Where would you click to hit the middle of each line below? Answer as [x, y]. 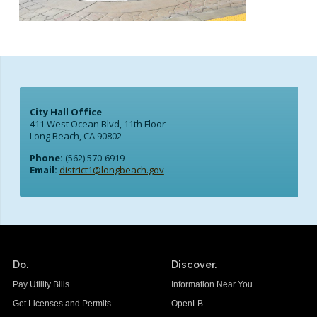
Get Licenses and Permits [62, 304]
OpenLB [187, 304]
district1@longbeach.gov [111, 170]
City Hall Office [65, 112]
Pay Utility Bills [41, 285]
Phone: [46, 158]
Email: [43, 170]
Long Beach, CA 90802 [75, 136]
